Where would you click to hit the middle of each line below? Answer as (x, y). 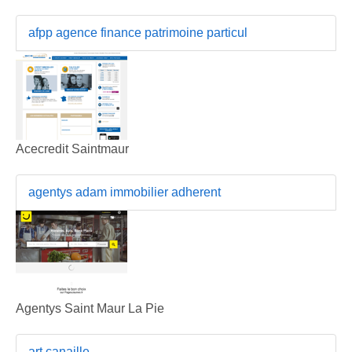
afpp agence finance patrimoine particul (138, 32)
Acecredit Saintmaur (72, 148)
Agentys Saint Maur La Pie (90, 308)
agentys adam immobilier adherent (125, 192)
